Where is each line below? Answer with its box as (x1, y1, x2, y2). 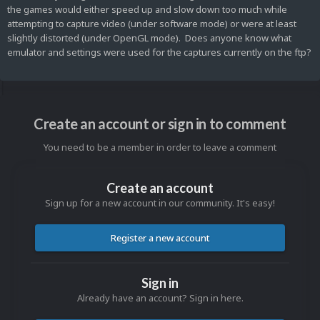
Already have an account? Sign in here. (76, 291, 244, 305)
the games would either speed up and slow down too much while (7, 3, 287, 16)
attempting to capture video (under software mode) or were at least (7, 17, 296, 31)
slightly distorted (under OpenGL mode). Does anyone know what (7, 31, 291, 45)
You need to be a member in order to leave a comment (44, 141, 276, 154)
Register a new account (110, 231, 210, 245)
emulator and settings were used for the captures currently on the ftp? (7, 46, 311, 59)
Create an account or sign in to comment (34, 115, 286, 133)
